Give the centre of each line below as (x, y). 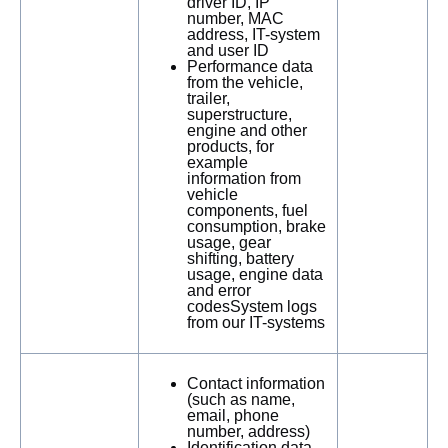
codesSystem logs (252, 306)
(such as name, (241, 399)
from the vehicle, (245, 82)
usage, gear (229, 242)
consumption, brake (256, 226)
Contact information (256, 383)
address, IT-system (253, 34)
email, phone (233, 415)
